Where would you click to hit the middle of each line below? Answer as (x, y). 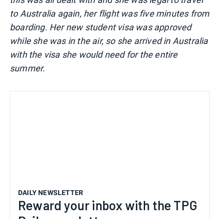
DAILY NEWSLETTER (51, 193)
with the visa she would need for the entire (94, 55)
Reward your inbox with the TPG (108, 205)
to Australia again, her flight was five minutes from (110, 14)
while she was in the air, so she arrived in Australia (109, 41)
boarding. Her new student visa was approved (101, 27)
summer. (28, 68)
